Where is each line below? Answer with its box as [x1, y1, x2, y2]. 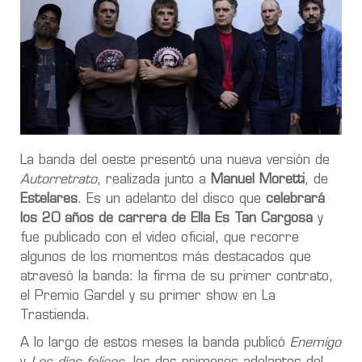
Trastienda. [20, 309, 90, 322]
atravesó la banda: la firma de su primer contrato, [20, 270, 333, 284]
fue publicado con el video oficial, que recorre [20, 231, 299, 245]
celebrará [266, 192, 325, 206]
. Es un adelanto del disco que [78, 192, 266, 206]
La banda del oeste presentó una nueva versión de [20, 154, 330, 167]
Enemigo [285, 336, 341, 350]
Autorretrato [20, 173, 97, 187]
